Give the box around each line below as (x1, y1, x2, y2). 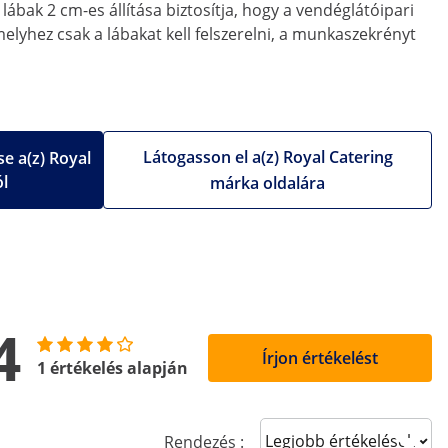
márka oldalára (210, 172, 326, 194)
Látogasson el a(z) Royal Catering (142, 146, 393, 168)
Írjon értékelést (262, 347, 378, 369)
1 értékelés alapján (37, 357, 188, 379)
